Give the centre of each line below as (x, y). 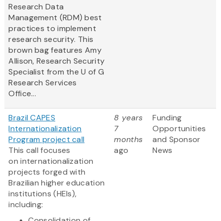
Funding (167, 118)
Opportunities (179, 129)
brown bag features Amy (55, 50)
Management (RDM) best (55, 18)
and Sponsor (177, 140)
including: (26, 205)
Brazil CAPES (32, 118)
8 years (129, 118)
